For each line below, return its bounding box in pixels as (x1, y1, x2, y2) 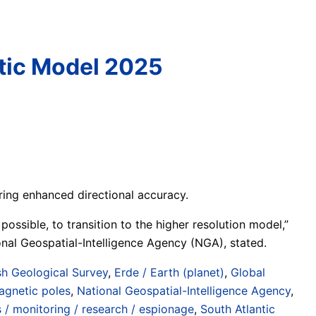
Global (231, 265, 265, 279)
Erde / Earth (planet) (114, 265, 224, 279)
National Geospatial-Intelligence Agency (77, 283, 291, 298)
